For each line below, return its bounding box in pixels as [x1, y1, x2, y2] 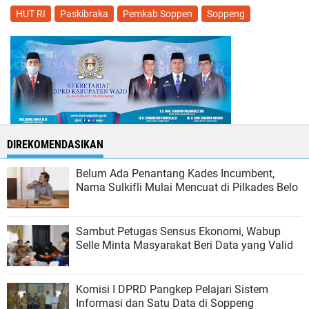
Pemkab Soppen [123, 8, 192, 19]
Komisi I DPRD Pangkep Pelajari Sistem [76, 282, 268, 296]
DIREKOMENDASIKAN [7, 137, 103, 151]
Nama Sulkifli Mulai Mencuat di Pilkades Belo [76, 180, 298, 194]
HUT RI [16, 8, 46, 19]
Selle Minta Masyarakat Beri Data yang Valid [76, 238, 293, 252]
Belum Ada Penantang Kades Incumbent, [76, 166, 275, 180]
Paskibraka [60, 8, 108, 19]
